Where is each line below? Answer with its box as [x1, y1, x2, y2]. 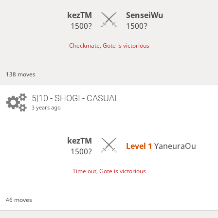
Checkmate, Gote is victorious [69, 41, 149, 50]
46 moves [6, 196, 33, 204]
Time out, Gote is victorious [72, 166, 146, 175]
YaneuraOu [154, 141, 196, 152]
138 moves [6, 70, 36, 79]
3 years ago [31, 104, 61, 111]
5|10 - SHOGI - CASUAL [31, 93, 119, 104]
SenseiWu [126, 10, 163, 21]
